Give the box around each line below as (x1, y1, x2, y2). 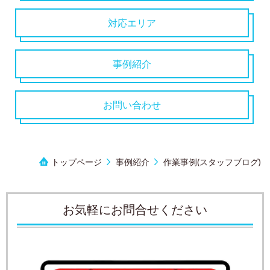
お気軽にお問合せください (63, 201, 207, 216)
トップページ (51, 156, 102, 167)
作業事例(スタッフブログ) (163, 156, 261, 167)
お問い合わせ (103, 98, 161, 110)
